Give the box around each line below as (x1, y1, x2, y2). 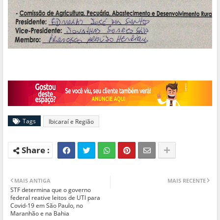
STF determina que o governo (10, 185, 91, 194)
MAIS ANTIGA (14, 176, 51, 184)
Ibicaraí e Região (49, 117, 94, 126)
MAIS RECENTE (167, 176, 206, 184)
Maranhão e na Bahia (10, 209, 69, 218)
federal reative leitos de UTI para (10, 193, 100, 202)
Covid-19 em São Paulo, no (10, 201, 83, 210)
